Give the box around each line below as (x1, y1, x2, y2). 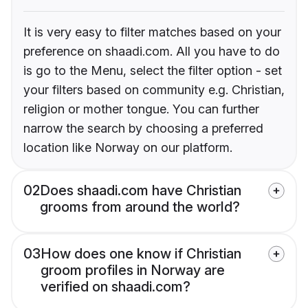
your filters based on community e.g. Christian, (23, 82, 285, 97)
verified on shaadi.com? (41, 278, 190, 295)
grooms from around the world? (40, 198, 240, 215)
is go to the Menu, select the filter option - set (23, 63, 282, 78)
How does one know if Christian (41, 245, 241, 262)
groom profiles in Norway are (41, 261, 225, 278)
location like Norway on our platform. (23, 140, 232, 155)
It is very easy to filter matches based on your (23, 24, 281, 39)
